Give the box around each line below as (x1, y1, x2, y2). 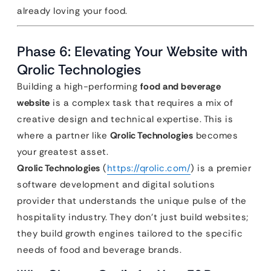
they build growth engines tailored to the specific (17, 227, 243, 240)
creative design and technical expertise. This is (17, 113, 233, 125)
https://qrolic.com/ (106, 162, 191, 174)
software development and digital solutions (17, 178, 215, 191)
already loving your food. (17, 5, 128, 17)
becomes (193, 129, 238, 142)
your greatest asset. (17, 146, 108, 158)
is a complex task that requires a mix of (50, 97, 233, 109)
